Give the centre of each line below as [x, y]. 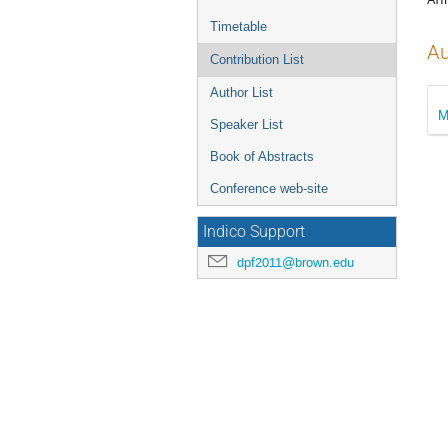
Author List [241, 92]
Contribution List [257, 59]
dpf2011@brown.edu [295, 262]
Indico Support [254, 232]
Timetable [238, 26]
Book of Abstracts [262, 156]
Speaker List [246, 124]
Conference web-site [269, 188]
